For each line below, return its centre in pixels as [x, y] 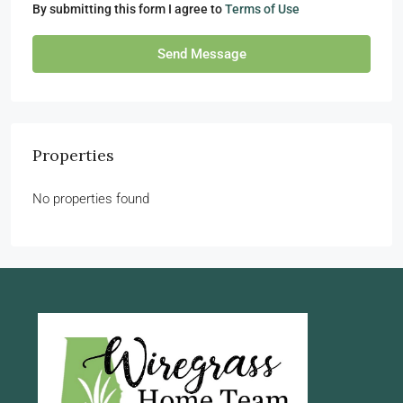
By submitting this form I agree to [129, 9]
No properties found [91, 199]
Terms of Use [262, 9]
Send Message [201, 54]
